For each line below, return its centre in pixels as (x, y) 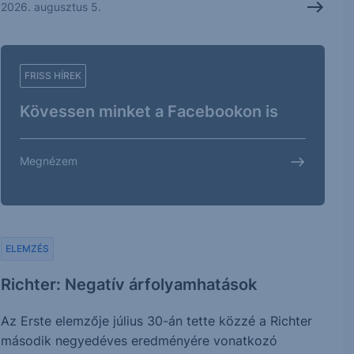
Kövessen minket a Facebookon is (149, 111)
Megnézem (49, 160)
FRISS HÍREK (53, 75)
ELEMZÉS (28, 248)
